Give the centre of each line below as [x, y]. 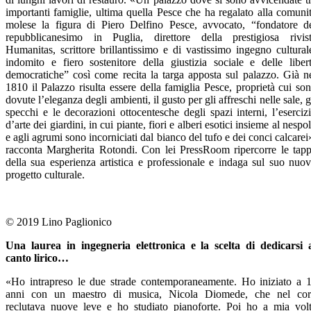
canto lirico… [37, 258]
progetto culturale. [45, 174]
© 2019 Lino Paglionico [59, 221]
